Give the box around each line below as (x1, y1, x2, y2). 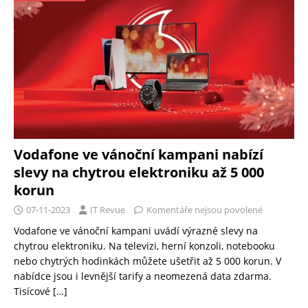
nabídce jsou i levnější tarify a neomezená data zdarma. (14, 269, 274, 283)
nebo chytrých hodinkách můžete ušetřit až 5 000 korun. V (14, 254, 281, 268)
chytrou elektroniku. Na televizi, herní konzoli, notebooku (14, 239, 275, 253)
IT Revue (90, 203, 125, 217)
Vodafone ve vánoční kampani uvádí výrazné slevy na (14, 224, 258, 238)
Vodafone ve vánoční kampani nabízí (14, 145, 263, 164)
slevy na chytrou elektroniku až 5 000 (14, 163, 264, 182)
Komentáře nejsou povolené (146, 203, 263, 217)
